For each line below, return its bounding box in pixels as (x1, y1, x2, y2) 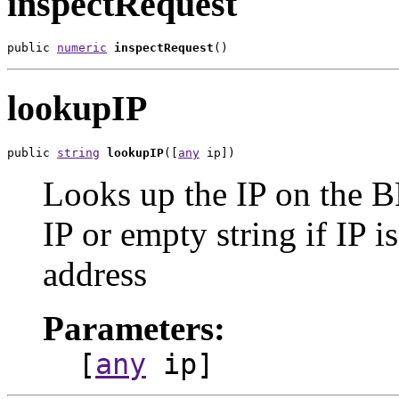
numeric (57, 41, 107, 55)
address (43, 254, 147, 293)
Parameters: (43, 308, 225, 347)
